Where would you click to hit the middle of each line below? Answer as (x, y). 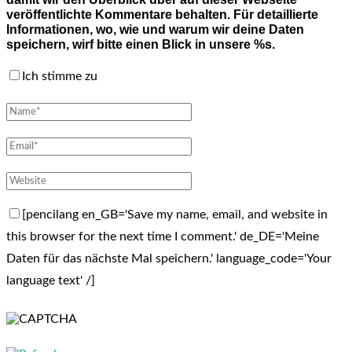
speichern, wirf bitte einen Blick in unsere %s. (141, 45)
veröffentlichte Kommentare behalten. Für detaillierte (162, 15)
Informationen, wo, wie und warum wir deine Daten (155, 30)
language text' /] (51, 281)
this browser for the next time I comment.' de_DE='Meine (163, 237)
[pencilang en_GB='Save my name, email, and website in (175, 215)
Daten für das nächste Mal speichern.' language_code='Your (169, 259)
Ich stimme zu (60, 77)
